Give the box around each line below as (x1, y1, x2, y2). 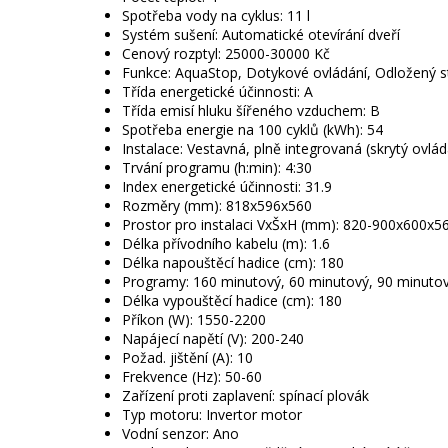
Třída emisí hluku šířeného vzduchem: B (122, 101, 380, 121)
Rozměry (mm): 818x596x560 (122, 196, 312, 216)
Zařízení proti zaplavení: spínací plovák (122, 386, 369, 406)
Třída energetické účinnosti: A (122, 82, 313, 102)
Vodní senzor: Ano (122, 424, 239, 444)
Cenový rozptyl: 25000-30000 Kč (122, 44, 330, 64)
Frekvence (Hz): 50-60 (122, 367, 262, 387)
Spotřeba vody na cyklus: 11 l (122, 6, 310, 26)
